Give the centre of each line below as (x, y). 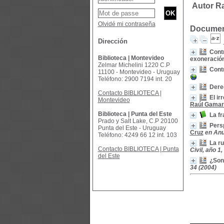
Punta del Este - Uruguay (132, 128)
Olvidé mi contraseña (126, 24)
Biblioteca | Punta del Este (135, 114)
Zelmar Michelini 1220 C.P (134, 65)
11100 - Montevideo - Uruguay (139, 72)
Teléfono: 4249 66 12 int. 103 (137, 135)
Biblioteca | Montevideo (131, 58)
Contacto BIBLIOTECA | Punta (138, 149)
